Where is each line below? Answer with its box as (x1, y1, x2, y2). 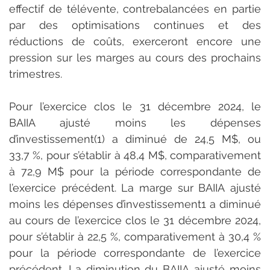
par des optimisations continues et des (9, 18, 261, 31)
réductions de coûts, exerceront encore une (9, 34, 261, 48)
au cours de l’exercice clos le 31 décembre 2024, (9, 213, 261, 227)
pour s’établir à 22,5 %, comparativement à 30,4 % (9, 230, 261, 243)
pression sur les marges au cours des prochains (9, 51, 261, 64)
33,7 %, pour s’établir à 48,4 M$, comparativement (9, 148, 261, 162)
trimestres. (9, 67, 62, 80)
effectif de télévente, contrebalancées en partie (9, 2, 261, 15)
